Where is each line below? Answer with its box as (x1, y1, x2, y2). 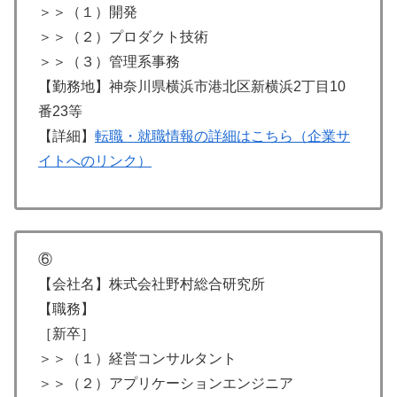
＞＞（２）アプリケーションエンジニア (38, 375, 293, 391)
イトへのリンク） (38, 152, 152, 168)
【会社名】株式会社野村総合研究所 (38, 276, 265, 292)
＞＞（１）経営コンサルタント (38, 350, 237, 366)
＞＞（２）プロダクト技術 (38, 28, 208, 44)
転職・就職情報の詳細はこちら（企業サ (95, 128, 350, 144)
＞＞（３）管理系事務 (38, 53, 180, 69)
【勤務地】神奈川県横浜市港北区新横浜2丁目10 (38, 78, 346, 94)
